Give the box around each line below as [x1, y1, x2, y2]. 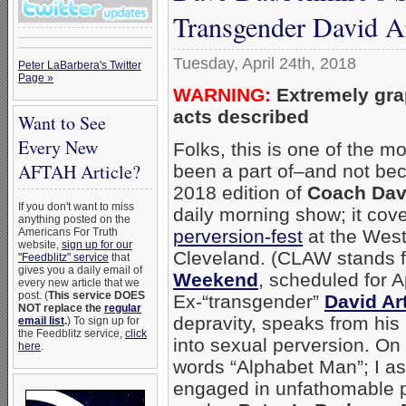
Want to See [18, 111, 106, 135]
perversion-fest [173, 225, 303, 246]
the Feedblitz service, [18, 327, 125, 340]
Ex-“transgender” [173, 290, 324, 312]
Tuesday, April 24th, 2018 [173, 53, 356, 72]
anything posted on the [18, 213, 130, 226]
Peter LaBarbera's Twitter [18, 59, 141, 72]
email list [18, 314, 64, 327]
